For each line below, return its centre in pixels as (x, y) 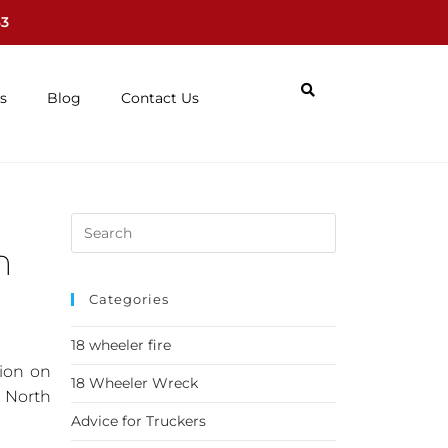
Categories (129, 299)
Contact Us (160, 98)
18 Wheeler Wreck (134, 383)
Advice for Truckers (138, 421)
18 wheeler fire (121, 345)
